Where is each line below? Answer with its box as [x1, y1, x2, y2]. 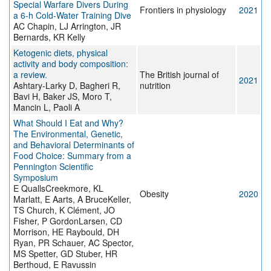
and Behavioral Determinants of [13, 139, 134, 151]
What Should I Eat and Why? [13, 117, 123, 129]
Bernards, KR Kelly [13, 31, 85, 44]
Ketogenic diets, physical [13, 47, 108, 59]
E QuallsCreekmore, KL [13, 182, 103, 195]
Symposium [13, 171, 58, 184]
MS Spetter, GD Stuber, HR [13, 247, 117, 260]
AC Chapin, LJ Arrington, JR [13, 20, 121, 33]
